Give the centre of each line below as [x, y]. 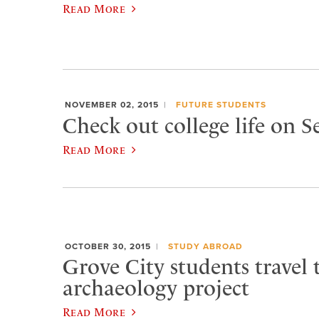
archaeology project [156, 289]
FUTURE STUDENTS [221, 105]
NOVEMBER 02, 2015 [112, 105]
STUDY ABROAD [205, 246]
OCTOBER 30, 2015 [108, 246]
